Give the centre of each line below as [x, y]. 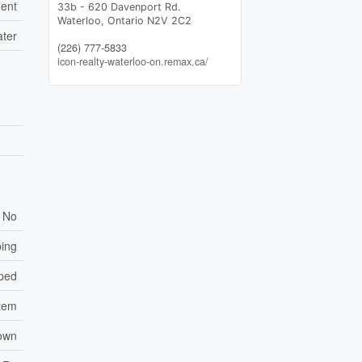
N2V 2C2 [169, 20]
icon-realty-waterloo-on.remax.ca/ [133, 61]
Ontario [125, 20]
